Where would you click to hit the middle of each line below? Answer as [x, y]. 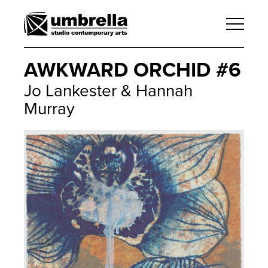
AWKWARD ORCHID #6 [133, 70]
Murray [49, 109]
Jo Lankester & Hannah [108, 91]
